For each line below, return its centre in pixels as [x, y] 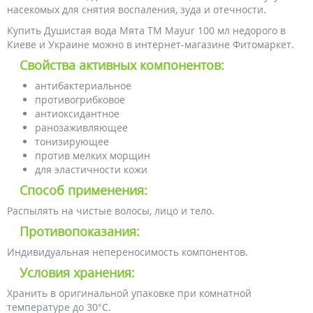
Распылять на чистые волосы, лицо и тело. [111, 211]
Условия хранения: [77, 272]
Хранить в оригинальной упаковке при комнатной [129, 293]
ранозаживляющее [81, 128]
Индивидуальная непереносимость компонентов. [128, 252]
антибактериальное [83, 86]
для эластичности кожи [91, 169]
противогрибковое [80, 100]
